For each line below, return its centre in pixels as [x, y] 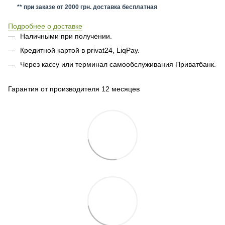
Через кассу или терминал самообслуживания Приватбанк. [118, 65]
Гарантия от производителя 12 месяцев [74, 89]
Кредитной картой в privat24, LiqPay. [80, 50]
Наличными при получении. [66, 36]
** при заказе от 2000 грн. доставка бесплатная [83, 7]
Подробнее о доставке [45, 26]
